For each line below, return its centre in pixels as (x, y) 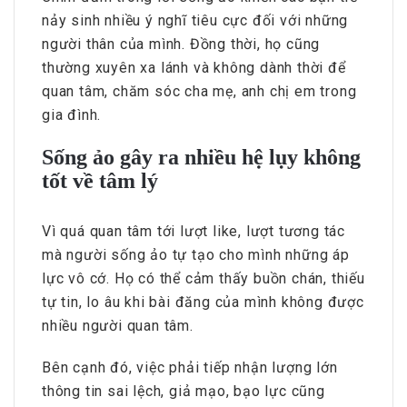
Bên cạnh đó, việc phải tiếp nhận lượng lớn (190, 368)
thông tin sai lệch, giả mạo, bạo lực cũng (184, 392)
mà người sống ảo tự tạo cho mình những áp (196, 255)
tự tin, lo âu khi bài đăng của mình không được (203, 303)
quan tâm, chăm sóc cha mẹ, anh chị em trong (199, 92)
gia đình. (72, 115)
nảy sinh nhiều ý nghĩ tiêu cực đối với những (195, 21)
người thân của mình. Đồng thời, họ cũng (181, 45)
